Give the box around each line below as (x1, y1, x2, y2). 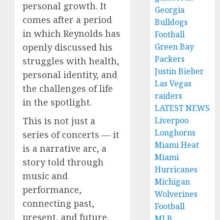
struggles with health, (23, 55, 119, 67)
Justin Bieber (155, 66, 204, 77)
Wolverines (155, 189, 198, 199)
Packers (155, 54, 185, 64)
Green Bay (155, 41, 194, 52)
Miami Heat (155, 139, 199, 150)
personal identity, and (23, 69, 117, 81)
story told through (23, 156, 104, 168)
